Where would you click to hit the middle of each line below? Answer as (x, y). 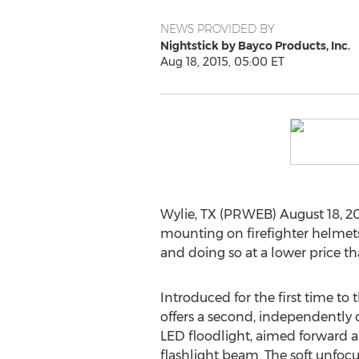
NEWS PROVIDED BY (217, 29)
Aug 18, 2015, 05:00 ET (222, 62)
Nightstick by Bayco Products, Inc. (255, 46)
